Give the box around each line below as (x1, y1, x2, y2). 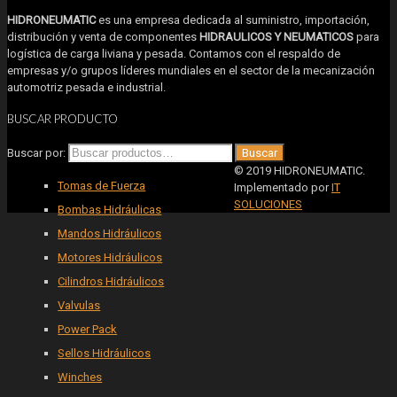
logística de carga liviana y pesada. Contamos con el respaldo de (7, 47, 340, 61)
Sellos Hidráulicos (58, 346, 152, 360)
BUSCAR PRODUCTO (7, 112, 118, 127)
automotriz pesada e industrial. (7, 81, 166, 95)
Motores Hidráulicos (58, 250, 163, 264)
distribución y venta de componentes (7, 30, 199, 44)
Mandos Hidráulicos (58, 226, 162, 240)
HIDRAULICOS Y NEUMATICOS (199, 30, 356, 44)
